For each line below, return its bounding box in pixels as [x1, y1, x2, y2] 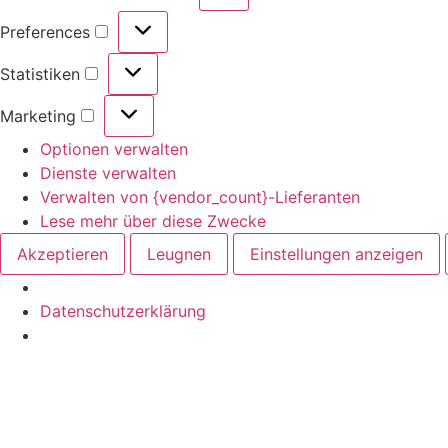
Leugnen [147, 244, 211, 265]
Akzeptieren [17, 244, 108, 265]
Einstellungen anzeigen [250, 244, 423, 265]
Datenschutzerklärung [40, 301, 206, 322]
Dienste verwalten [40, 163, 176, 184]
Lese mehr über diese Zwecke [40, 211, 266, 232]
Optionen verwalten [40, 139, 188, 160]
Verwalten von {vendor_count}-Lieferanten [40, 187, 360, 208]
